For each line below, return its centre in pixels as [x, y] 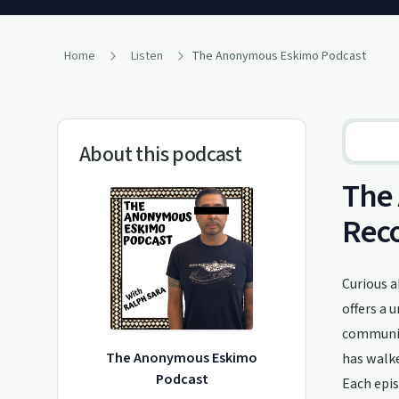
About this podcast [161, 155]
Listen [147, 56]
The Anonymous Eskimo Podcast [279, 57]
